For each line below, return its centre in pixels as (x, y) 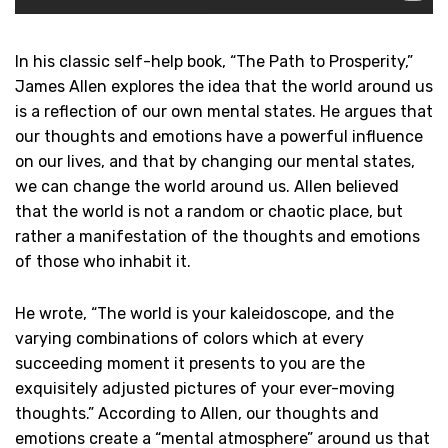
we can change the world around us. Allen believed (207, 186)
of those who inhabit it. (103, 261)
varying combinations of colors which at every (189, 338)
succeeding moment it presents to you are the (190, 363)
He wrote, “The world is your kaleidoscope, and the (204, 313)
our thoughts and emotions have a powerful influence (219, 136)
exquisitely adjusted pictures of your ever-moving (205, 388)
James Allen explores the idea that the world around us (224, 86)
